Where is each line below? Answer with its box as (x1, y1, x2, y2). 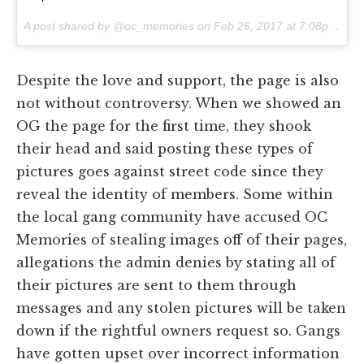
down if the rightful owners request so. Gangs (16, 323, 340, 340)
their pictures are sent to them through (16, 277, 297, 294)
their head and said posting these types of (16, 141, 313, 158)
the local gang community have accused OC (16, 209, 327, 226)
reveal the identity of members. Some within (16, 186, 333, 203)
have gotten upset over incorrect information (16, 345, 340, 362)
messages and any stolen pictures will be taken (16, 300, 346, 317)
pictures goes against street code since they (16, 163, 323, 180)
